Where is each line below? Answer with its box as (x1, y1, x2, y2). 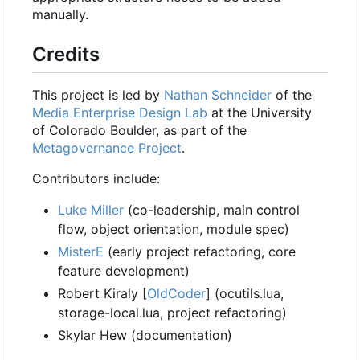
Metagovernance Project (32, 139, 182, 156)
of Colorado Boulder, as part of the (32, 121, 247, 138)
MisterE (58, 243, 104, 260)
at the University (207, 104, 312, 121)
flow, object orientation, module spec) (58, 220, 289, 237)
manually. (32, 6, 88, 22)
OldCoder (147, 284, 206, 301)
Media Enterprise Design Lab (32, 104, 207, 121)
